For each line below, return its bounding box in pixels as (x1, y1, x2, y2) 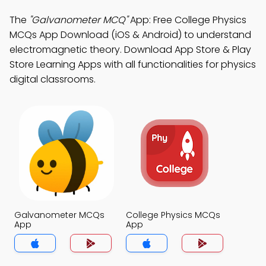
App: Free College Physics (128, 13, 246, 27)
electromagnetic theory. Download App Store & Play (9, 43, 251, 56)
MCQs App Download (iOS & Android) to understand (9, 28, 251, 42)
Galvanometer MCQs (14, 209, 104, 221)
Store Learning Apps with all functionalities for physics (9, 58, 256, 71)
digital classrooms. (9, 72, 96, 86)
